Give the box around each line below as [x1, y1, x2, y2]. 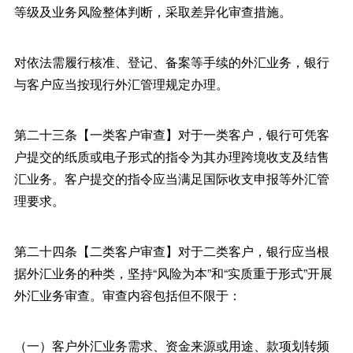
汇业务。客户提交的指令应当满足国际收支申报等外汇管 [13, 169, 329, 188]
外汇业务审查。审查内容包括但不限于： [13, 285, 241, 304]
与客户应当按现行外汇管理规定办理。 [13, 74, 229, 93]
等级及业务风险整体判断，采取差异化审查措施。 [13, 2, 292, 20]
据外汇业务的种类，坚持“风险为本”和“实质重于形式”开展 [13, 263, 333, 282]
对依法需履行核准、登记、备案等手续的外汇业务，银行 [13, 52, 329, 71]
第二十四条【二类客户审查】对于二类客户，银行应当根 [13, 241, 329, 260]
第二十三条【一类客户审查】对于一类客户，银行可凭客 [13, 124, 329, 143]
